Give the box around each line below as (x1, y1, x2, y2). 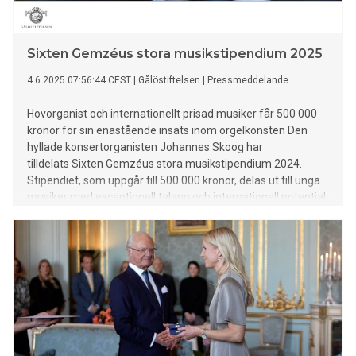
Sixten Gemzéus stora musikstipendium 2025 (27, 46, 323, 62)
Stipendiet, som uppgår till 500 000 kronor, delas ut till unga (27, 174, 320, 188)
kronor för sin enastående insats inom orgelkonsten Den (27, 124, 308, 137)
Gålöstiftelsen (138, 75, 200, 87)
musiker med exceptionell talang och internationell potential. (27, 191, 328, 204)
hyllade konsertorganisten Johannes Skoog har (27, 141, 263, 154)
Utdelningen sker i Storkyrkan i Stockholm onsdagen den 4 (27, 207, 317, 221)
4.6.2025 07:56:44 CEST (27, 75, 131, 87)
